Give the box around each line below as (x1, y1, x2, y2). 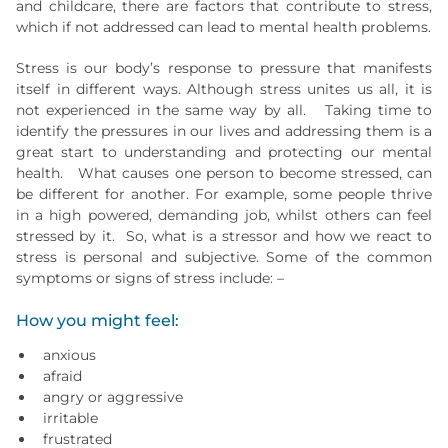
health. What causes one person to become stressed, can (16, 164, 432, 182)
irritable (43, 409, 98, 427)
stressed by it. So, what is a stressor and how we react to (16, 227, 432, 245)
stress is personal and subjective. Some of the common (16, 248, 432, 266)
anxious (43, 346, 96, 364)
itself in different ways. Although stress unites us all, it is (16, 80, 432, 98)
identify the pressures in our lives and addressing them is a (16, 122, 432, 140)
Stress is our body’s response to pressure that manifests (16, 59, 432, 77)
